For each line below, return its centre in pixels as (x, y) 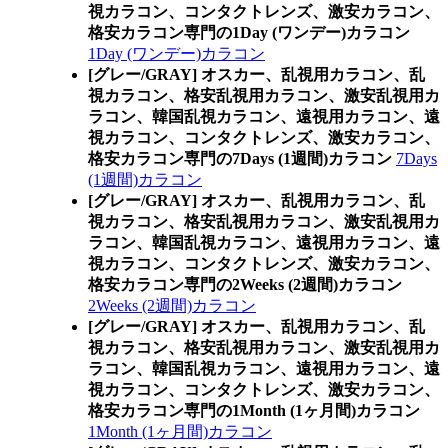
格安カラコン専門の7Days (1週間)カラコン (240, 158)
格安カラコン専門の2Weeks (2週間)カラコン (245, 284)
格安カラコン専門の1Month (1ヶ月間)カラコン (254, 410)
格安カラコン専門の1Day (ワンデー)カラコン (249, 32)
